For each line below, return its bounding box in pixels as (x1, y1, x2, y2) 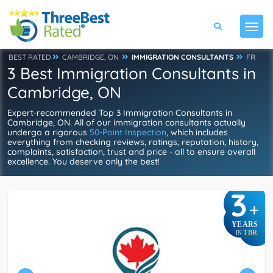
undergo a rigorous (7, 127, 90, 138)
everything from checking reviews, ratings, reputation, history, (7, 136, 258, 147)
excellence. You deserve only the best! (7, 156, 160, 167)
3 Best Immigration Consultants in (7, 63, 256, 83)
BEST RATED (9, 52, 51, 62)
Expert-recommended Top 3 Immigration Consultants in (7, 107, 232, 118)
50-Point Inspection (90, 127, 166, 138)
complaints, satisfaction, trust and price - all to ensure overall (7, 146, 255, 157)
